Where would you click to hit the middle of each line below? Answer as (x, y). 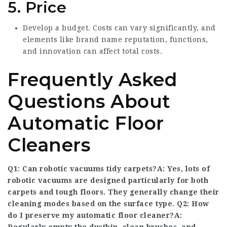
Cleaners (49, 145)
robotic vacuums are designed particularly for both (108, 180)
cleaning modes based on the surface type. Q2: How (108, 204)
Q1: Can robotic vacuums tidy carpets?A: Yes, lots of (109, 169)
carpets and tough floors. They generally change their (113, 192)
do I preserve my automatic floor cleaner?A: (95, 215)
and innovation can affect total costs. (92, 51)
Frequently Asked (92, 80)
